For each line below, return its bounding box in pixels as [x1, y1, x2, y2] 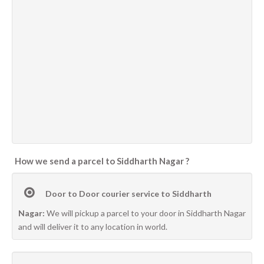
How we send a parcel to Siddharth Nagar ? [15, 156, 189, 166]
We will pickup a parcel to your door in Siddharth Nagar [47, 208, 246, 218]
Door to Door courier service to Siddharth [44, 189, 212, 199]
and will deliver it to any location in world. [18, 222, 167, 232]
